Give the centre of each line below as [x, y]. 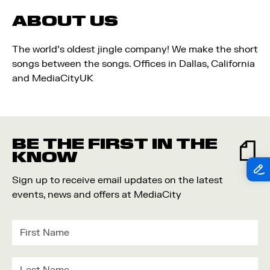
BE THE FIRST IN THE [115, 144]
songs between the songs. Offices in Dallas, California [133, 64]
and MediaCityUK [53, 78]
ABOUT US [65, 21]
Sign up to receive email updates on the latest [118, 180]
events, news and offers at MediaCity [97, 195]
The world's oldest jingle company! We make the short [135, 49]
